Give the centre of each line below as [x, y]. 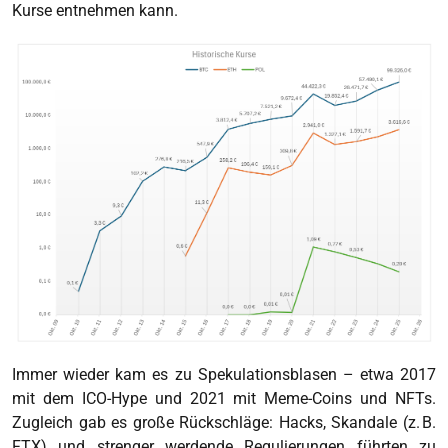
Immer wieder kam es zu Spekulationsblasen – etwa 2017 [224, 374]
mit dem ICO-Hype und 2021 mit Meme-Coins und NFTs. [224, 398]
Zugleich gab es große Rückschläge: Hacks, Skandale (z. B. [224, 422]
